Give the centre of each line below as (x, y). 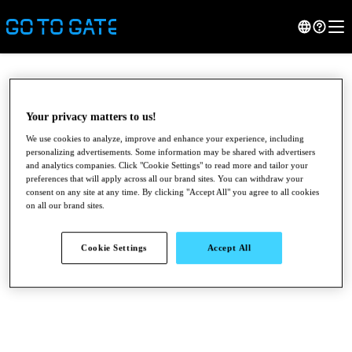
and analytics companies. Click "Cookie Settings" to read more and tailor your (167, 165)
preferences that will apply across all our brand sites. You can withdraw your (165, 179)
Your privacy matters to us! (92, 117)
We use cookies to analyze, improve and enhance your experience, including (165, 139)
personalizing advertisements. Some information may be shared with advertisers (171, 152)
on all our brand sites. (66, 205)
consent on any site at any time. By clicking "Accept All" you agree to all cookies (173, 192)
